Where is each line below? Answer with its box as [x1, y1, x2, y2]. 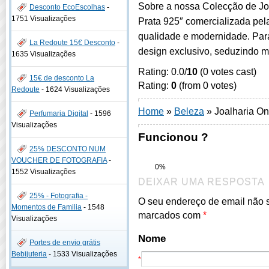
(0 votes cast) [198, 66, 256, 77]
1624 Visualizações [46, 85, 110, 94]
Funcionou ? [138, 131, 208, 144]
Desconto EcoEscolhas [29, 3, 105, 11]
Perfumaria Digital [29, 109, 88, 118]
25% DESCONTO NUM [29, 145, 106, 153]
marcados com [138, 210, 203, 220]
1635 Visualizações [11, 50, 76, 58]
